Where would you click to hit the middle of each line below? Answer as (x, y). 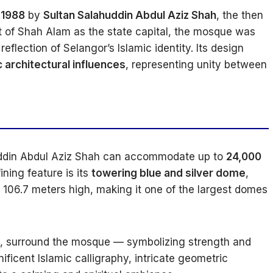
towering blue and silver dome (168, 173)
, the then (240, 16)
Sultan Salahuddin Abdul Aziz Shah (130, 16)
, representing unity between (196, 65)
